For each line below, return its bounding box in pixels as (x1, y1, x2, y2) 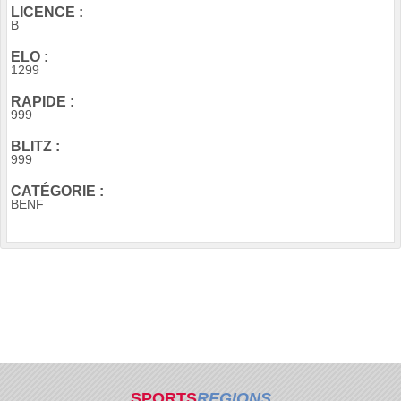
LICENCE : (11, 4, 83, 21)
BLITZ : (11, 139, 60, 155)
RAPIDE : (11, 94, 74, 110)
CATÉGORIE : (11, 183, 104, 200)
